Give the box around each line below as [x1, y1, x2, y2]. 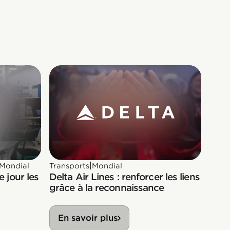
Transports [49, 161, 89, 170]
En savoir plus [58, 213, 118, 223]
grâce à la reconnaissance [49, 182, 164, 193]
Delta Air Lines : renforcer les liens [49, 171, 200, 182]
